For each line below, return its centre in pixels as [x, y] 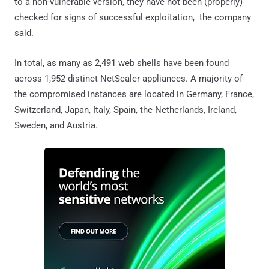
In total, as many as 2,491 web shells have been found [122, 63]
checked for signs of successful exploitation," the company [133, 18]
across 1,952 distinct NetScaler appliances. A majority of [128, 79]
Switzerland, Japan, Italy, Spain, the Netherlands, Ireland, [125, 110]
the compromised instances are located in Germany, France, [134, 95]
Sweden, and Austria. [56, 126]
